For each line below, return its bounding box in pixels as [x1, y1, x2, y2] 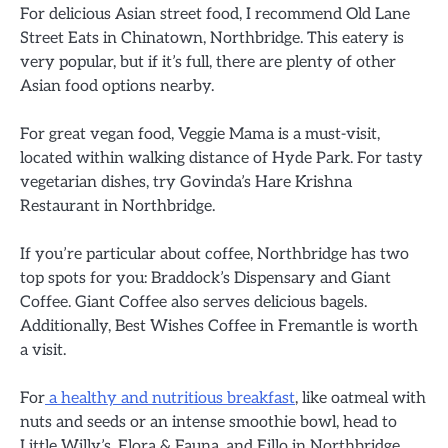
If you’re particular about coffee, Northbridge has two [20, 243, 409, 264]
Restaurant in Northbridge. [20, 195, 215, 216]
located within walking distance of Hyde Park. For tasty [20, 147, 423, 168]
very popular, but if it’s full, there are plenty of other [20, 51, 396, 72]
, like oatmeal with [295, 387, 426, 408]
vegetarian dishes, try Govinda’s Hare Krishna [20, 171, 352, 192]
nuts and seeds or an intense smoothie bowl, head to [20, 411, 397, 432]
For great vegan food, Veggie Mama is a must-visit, [20, 123, 380, 144]
